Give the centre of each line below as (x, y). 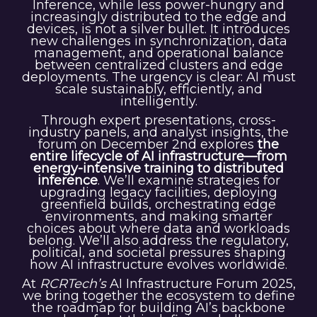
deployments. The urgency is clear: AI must (158, 77)
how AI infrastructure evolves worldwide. (158, 265)
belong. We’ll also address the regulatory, (158, 241)
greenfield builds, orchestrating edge (158, 205)
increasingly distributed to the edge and (158, 17)
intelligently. (158, 102)
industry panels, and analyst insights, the (158, 133)
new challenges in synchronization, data (158, 41)
